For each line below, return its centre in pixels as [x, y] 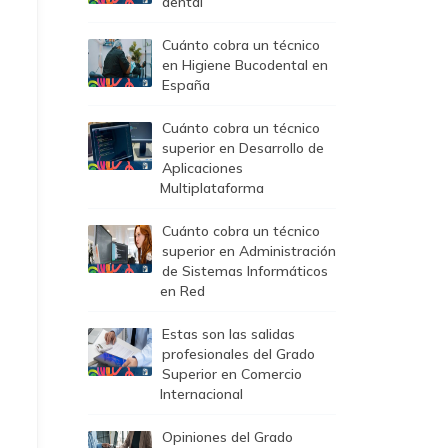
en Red [182, 291]
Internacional [201, 394]
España [186, 85]
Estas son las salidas [228, 334]
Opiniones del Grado [227, 437]
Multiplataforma [212, 188]
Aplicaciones [202, 168]
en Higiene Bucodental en [245, 65]
